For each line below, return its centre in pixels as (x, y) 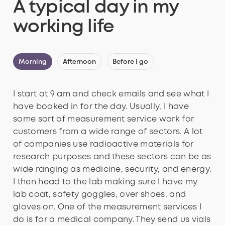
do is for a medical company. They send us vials (112, 220)
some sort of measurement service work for (104, 120)
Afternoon (80, 62)
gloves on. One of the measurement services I (107, 207)
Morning (33, 62)
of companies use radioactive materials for (103, 145)
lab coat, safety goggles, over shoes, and (100, 195)
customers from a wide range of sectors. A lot (108, 132)
